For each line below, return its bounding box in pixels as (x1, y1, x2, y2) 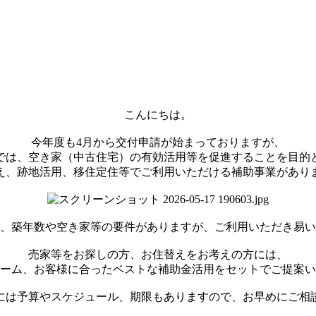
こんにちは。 (124, 108, 192, 121)
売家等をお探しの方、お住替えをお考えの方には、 (28, 248, 288, 260)
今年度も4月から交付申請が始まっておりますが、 (31, 135, 285, 148)
